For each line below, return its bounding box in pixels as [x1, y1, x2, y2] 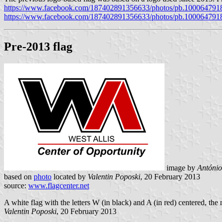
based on [4, 172, 34, 181]
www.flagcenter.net [28, 181, 89, 190]
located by [52, 172, 88, 181]
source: [4, 181, 28, 190]
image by [165, 163, 197, 172]
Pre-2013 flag [4, 40, 72, 53]
